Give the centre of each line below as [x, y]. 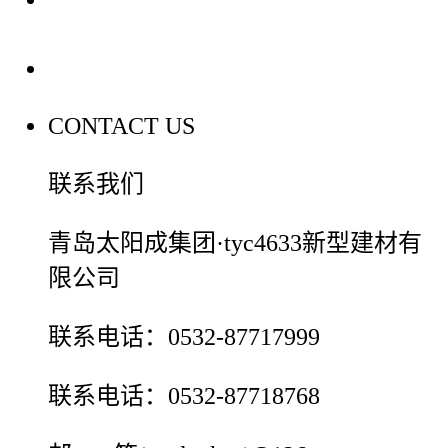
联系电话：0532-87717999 [184, 337]
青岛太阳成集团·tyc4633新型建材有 [235, 243]
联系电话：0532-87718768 [184, 396]
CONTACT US [121, 126]
